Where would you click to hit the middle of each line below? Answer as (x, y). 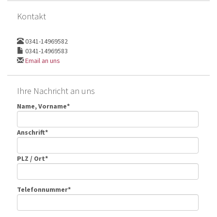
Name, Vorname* (43, 106)
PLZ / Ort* (32, 158)
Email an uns (43, 60)
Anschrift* (32, 132)
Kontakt (31, 16)
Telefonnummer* (44, 189)
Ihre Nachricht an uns (56, 91)
